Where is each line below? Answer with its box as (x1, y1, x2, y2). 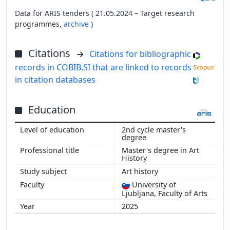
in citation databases (15, 73, 95, 85)
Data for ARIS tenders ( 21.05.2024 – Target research (15, 8, 195, 18)
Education (28, 102, 75, 117)
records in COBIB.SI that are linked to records (15, 61, 191, 73)
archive (64, 18, 91, 29)
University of (130, 179, 176, 189)
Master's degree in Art (122, 145, 199, 156)
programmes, (15, 18, 64, 29)
